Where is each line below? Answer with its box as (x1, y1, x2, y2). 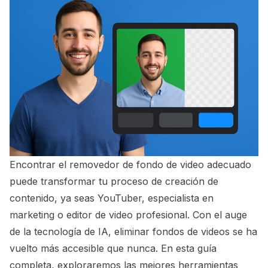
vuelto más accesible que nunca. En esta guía (10, 242, 217, 255)
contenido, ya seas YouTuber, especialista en (10, 192, 214, 205)
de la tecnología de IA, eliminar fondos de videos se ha (10, 226, 257, 238)
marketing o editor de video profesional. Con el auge (10, 209, 247, 221)
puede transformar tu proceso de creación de (10, 175, 218, 188)
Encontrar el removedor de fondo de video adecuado (10, 159, 251, 171)
